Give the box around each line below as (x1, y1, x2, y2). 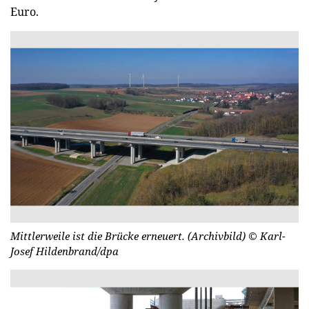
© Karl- (248, 229, 286, 243)
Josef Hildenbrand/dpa (10, 244, 119, 259)
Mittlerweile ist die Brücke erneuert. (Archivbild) (10, 229, 248, 243)
